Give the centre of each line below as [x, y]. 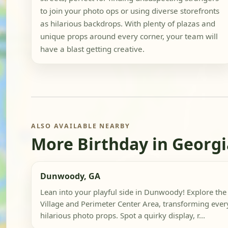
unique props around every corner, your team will [129, 36]
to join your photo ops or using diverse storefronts [130, 11]
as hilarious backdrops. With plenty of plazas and [127, 24]
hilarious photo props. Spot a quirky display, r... [122, 216]
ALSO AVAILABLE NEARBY [81, 126]
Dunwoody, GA [70, 176]
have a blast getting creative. [92, 49]
